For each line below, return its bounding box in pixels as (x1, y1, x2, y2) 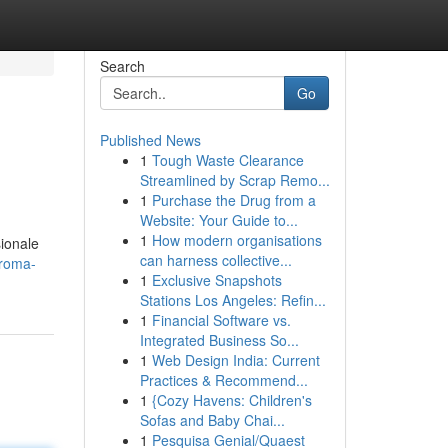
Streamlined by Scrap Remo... (139, 170, 330, 190)
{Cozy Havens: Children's (151, 390, 312, 410)
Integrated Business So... (139, 330, 299, 350)
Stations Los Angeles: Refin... (139, 290, 326, 310)
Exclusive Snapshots (151, 270, 282, 290)
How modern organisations (151, 230, 322, 250)
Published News (99, 130, 201, 150)
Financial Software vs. (151, 310, 291, 330)
